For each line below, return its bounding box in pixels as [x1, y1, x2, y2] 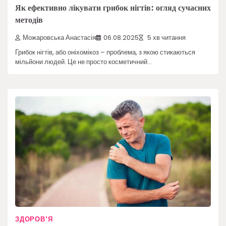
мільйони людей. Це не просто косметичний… [15, 56, 152, 67]
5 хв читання [146, 33, 186, 42]
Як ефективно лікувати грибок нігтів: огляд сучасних [15, 2, 211, 15]
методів [15, 14, 43, 27]
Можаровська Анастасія [23, 33, 96, 42]
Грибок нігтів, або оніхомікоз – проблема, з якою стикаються [15, 47, 195, 57]
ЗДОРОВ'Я [15, 214, 53, 223]
